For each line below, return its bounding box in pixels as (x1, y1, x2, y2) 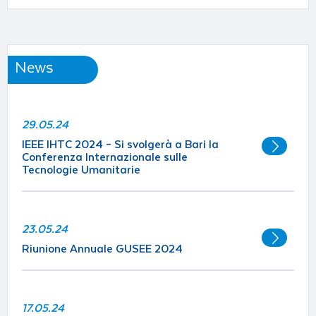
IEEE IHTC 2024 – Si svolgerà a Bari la (22, 138, 219, 151)
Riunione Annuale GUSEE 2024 (22, 242, 183, 255)
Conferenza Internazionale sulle (22, 150, 188, 164)
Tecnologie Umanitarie (22, 163, 140, 176)
